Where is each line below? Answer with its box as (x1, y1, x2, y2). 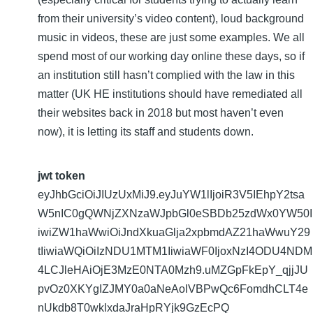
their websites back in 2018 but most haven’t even (38, 106, 284, 119)
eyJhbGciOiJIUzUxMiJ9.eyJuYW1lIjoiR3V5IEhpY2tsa (38, 188, 305, 201)
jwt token (38, 169, 85, 182)
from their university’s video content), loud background (38, 12, 304, 24)
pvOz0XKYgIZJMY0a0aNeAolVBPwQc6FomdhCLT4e (38, 282, 308, 295)
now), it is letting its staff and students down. (38, 125, 254, 138)
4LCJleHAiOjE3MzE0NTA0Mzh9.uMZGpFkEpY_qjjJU (38, 263, 308, 276)
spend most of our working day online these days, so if (38, 50, 305, 62)
